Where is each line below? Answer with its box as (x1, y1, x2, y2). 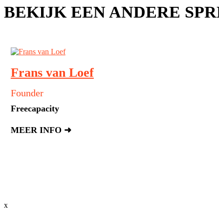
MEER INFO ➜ (10, 125, 71, 135)
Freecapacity (10, 104, 59, 114)
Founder (10, 88, 44, 99)
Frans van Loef (10, 66, 94, 80)
